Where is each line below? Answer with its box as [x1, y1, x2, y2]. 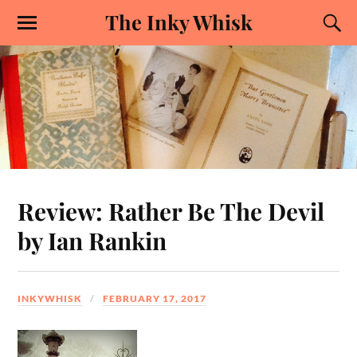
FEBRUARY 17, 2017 [103, 292, 207, 304]
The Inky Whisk [104, 8, 253, 35]
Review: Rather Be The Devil [18, 194, 325, 226]
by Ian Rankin [18, 224, 167, 256]
